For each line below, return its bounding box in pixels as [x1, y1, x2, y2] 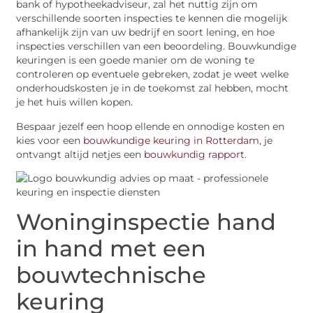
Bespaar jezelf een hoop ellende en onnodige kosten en [16, 120, 285, 132]
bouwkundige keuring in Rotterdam [83, 134, 260, 146]
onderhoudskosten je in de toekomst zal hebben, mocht [16, 82, 289, 94]
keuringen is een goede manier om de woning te [16, 54, 255, 66]
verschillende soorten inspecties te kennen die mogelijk [16, 13, 288, 24]
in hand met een [16, 235, 207, 263]
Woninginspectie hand [16, 208, 277, 236]
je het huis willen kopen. [16, 96, 133, 108]
